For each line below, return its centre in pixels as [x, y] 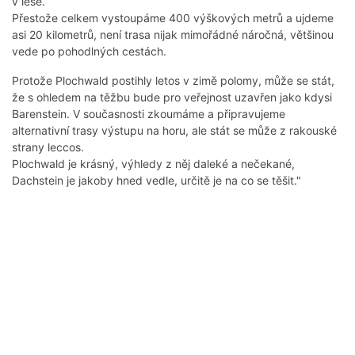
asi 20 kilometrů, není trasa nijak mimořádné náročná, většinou [173, 35]
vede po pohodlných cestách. [89, 52]
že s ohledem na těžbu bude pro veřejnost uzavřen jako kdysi [172, 97]
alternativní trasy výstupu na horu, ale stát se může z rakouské [174, 131]
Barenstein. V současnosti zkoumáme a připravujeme [149, 114]
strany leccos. [50, 147]
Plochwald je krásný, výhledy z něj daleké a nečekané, [153, 164]
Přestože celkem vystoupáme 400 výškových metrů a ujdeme [173, 18]
